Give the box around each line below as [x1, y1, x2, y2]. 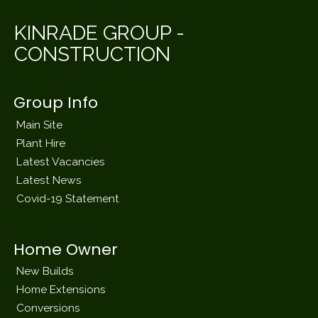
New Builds [16, 264, 75, 278]
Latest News [16, 172, 82, 187]
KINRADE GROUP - [14, 21, 185, 45]
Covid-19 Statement [16, 191, 120, 205]
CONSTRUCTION [14, 43, 171, 67]
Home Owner [13, 238, 119, 261]
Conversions [16, 301, 81, 315]
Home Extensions [16, 283, 106, 297]
